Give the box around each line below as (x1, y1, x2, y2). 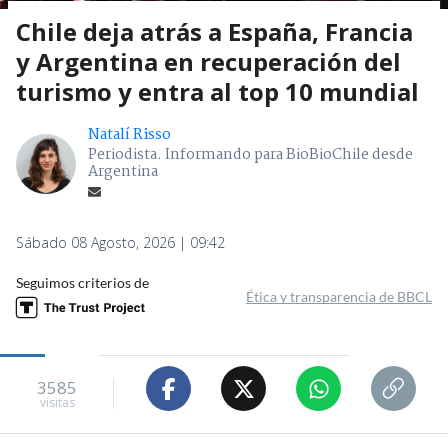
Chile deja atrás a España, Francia (16, 15, 413, 49)
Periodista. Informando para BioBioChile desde (88, 143, 413, 168)
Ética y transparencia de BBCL (246, 288, 432, 306)
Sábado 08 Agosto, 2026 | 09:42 (16, 233, 225, 253)
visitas (39, 393, 75, 411)
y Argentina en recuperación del (16, 45, 401, 79)
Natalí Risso (88, 123, 171, 148)
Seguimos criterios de (16, 274, 149, 292)
